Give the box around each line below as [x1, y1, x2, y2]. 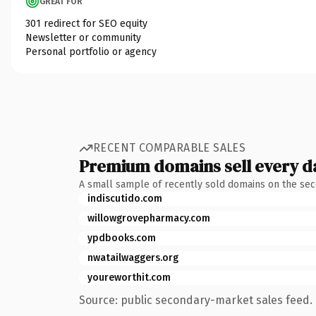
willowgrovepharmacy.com [87, 212, 210, 224]
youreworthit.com [87, 271, 171, 284]
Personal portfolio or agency [25, 45, 157, 58]
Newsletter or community [25, 31, 141, 44]
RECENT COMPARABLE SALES [93, 141, 246, 154]
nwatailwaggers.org [87, 251, 178, 264]
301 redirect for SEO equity [25, 17, 147, 30]
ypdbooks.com [87, 231, 156, 244]
